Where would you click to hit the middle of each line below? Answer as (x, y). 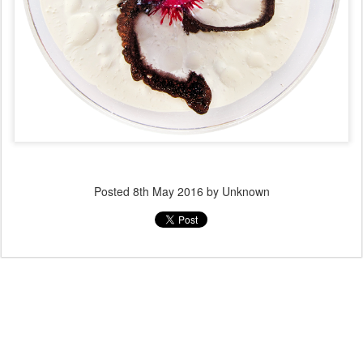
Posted (113, 191)
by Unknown (236, 191)
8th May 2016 (168, 191)
